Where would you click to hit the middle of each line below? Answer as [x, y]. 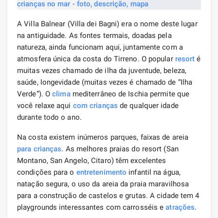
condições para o [47, 172]
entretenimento [101, 172]
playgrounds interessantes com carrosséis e [91, 207]
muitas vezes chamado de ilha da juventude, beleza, [102, 70]
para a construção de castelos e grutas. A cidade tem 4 [108, 195]
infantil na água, [154, 172]
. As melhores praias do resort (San [120, 149]
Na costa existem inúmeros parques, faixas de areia [103, 137]
